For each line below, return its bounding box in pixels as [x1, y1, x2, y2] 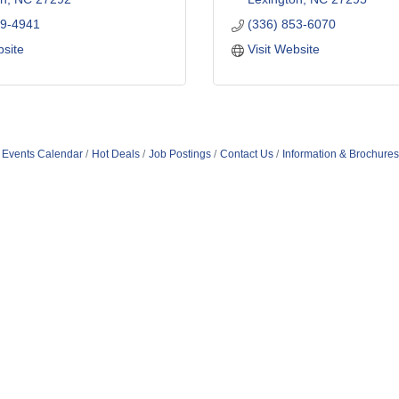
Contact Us [219, 148, 273, 160]
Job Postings [148, 148, 211, 160]
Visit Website [247, 42, 320, 56]
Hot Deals [91, 148, 140, 160]
